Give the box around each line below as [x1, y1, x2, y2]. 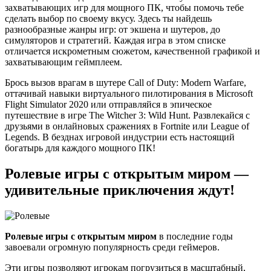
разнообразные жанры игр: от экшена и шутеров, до [5, 24, 220, 34]
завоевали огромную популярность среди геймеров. [5, 241, 220, 252]
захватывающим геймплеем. [5, 56, 122, 67]
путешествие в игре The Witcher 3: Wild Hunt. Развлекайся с [5, 109, 250, 120]
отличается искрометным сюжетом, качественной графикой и [5, 45, 260, 56]
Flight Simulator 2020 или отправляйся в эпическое [5, 99, 212, 109]
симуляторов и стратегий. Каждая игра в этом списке [5, 34, 226, 45]
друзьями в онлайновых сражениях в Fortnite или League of [5, 120, 249, 131]
